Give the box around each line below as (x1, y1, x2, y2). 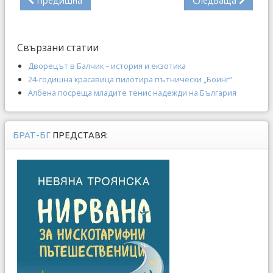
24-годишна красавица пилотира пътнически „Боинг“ (28, 73, 232, 85)
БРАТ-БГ (13, 130, 52, 140)
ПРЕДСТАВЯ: (52, 130, 108, 140)
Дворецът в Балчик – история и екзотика (28, 60, 186, 71)
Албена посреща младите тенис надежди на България (28, 87, 236, 98)
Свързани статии (17, 40, 99, 54)
